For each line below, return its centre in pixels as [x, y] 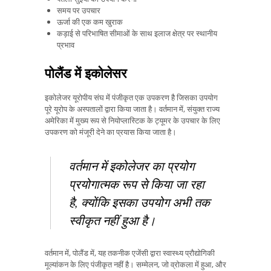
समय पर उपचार [79, 11]
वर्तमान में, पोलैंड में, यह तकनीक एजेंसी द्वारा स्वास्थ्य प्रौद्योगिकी [130, 253]
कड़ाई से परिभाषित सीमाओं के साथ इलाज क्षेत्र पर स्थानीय [137, 34]
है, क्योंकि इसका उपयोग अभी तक [139, 202]
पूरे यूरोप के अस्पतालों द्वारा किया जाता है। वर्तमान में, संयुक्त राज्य [132, 109]
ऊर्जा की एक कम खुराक [90, 22]
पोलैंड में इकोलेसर [86, 73]
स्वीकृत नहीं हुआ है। [112, 220]
